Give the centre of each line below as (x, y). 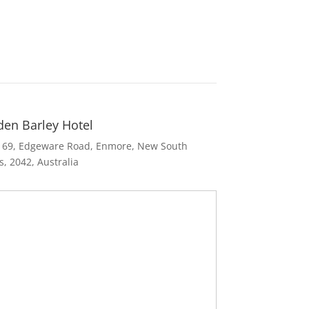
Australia (58, 162)
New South (163, 146)
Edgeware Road (55, 146)
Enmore (114, 146)
